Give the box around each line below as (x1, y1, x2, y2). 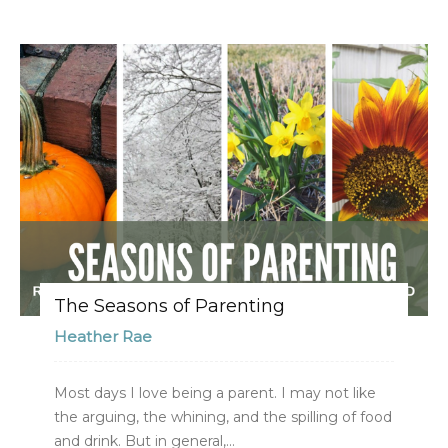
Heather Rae (54, 326, 152, 346)
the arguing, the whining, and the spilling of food (54, 407, 392, 426)
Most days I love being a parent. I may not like (54, 383, 376, 402)
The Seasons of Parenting (54, 294, 285, 317)
